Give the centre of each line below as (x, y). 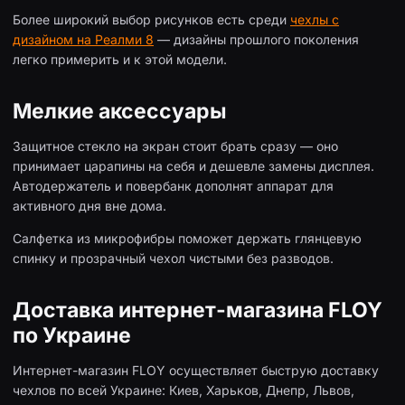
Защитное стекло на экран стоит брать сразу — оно (175, 146)
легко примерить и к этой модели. (120, 60)
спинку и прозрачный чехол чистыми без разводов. (173, 259)
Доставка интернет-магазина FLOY (198, 311)
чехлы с (315, 20)
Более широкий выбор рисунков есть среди (151, 20)
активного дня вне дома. (89, 206)
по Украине (72, 336)
